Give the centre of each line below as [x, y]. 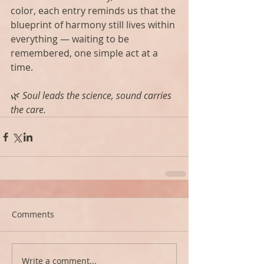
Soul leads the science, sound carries [98, 96]
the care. [28, 110]
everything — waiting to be [71, 39]
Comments [33, 214]
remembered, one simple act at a [85, 53]
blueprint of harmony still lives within [94, 25]
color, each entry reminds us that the [94, 11]
